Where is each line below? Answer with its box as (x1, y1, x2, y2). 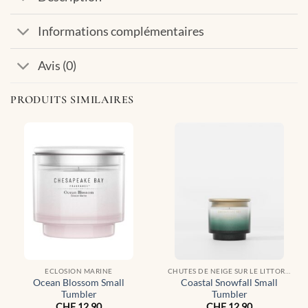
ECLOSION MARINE (45, 267, 113, 276)
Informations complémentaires (38, 23, 205, 38)
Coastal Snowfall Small (181, 277, 278, 289)
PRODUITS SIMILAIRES (10, 93, 135, 107)
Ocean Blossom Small (33, 277, 124, 289)
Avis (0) (38, 58, 77, 73)
